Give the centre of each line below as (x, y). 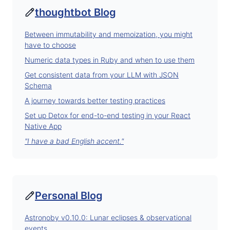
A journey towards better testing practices (95, 100)
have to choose (50, 45)
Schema (38, 85)
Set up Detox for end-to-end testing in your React (108, 115)
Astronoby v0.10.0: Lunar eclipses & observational (108, 217)
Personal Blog (69, 196)
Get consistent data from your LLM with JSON (102, 75)
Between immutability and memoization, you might (109, 34)
